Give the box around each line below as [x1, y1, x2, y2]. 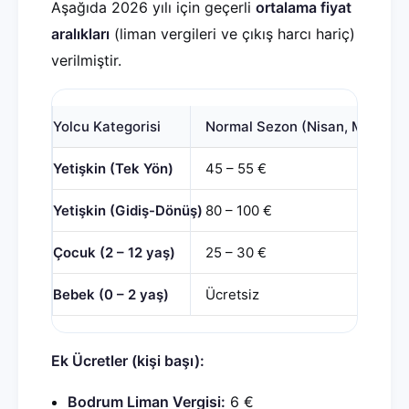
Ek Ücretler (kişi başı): [51, 351, 204, 370]
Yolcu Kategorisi [53, 118, 161, 135]
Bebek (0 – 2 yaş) [53, 286, 169, 303]
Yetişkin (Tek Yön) [53, 160, 173, 177]
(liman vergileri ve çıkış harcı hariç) [110, 25, 355, 43]
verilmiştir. [51, 51, 121, 69]
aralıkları [51, 25, 110, 43]
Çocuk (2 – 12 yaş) [53, 244, 175, 261]
